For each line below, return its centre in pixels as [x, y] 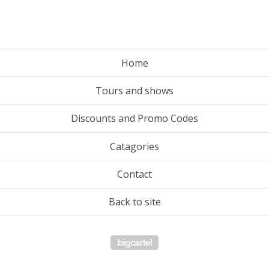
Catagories [134, 146]
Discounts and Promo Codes [134, 119]
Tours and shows [134, 91]
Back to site [134, 202]
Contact [134, 174]
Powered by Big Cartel [208, 243]
